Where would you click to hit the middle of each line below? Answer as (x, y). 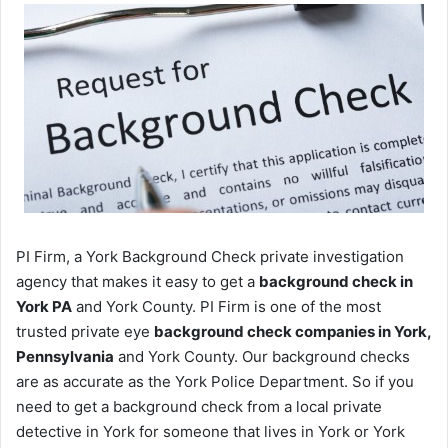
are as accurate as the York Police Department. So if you (215, 381)
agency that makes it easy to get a (137, 281)
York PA (44, 306)
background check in (336, 281)
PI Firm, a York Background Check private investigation (210, 256)
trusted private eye (85, 331)
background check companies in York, (292, 331)
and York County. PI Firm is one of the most (226, 306)
